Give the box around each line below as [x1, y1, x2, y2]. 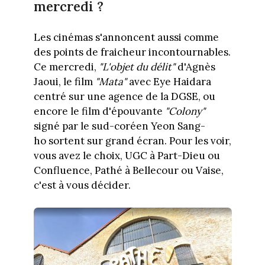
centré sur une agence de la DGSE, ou [33, 89, 215, 103]
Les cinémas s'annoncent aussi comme [33, 30, 219, 44]
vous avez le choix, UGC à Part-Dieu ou [33, 148, 220, 162]
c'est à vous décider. [33, 178, 131, 192]
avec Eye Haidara [126, 75, 211, 88]
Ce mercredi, [33, 60, 99, 73]
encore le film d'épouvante [33, 104, 165, 118]
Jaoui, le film [33, 75, 95, 88]
